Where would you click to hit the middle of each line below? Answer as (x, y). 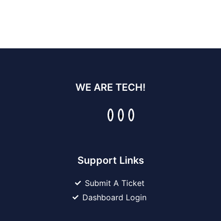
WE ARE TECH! (110, 87)
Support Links (110, 160)
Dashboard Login (115, 197)
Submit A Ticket (114, 183)
